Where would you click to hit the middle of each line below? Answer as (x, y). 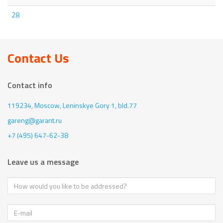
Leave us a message (43, 162)
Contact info (30, 85)
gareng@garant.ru (35, 120)
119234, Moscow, (35, 106)
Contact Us (38, 58)
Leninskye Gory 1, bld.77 (100, 106)
